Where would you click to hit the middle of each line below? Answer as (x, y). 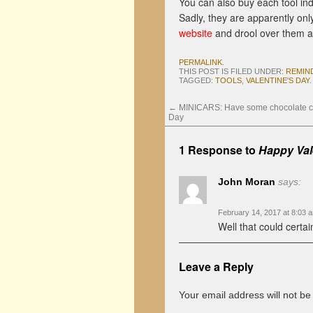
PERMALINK (201, 62)
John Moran (247, 182)
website (196, 33)
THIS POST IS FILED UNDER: (232, 71)
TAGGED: (197, 80)
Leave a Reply (216, 267)
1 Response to (219, 150)
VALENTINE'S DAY (278, 80)
